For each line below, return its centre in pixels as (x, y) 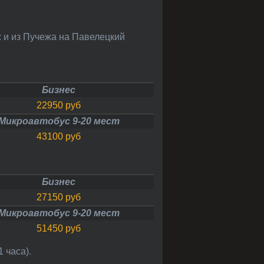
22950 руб (62, 105)
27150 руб (62, 197)
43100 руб (62, 136)
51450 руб (62, 228)
